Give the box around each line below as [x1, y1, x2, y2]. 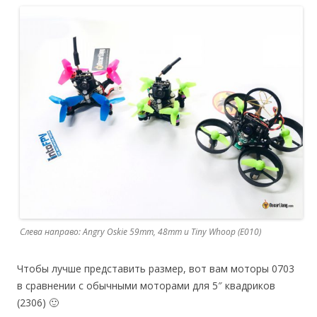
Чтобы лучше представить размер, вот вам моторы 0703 [17, 261, 294, 275]
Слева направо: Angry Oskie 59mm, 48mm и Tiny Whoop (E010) [20, 225, 261, 238]
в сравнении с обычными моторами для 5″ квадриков [17, 278, 275, 292]
